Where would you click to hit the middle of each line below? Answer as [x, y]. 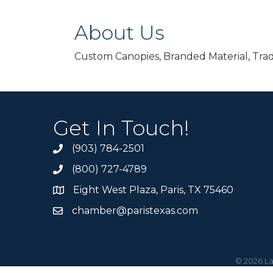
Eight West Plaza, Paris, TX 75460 [153, 190]
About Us [119, 33]
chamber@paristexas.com [135, 211]
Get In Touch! [121, 128]
